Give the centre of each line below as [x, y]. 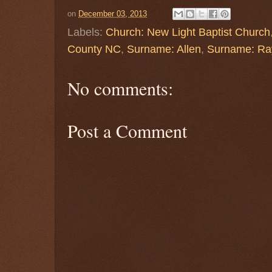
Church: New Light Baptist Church [188, 32]
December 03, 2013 [113, 13]
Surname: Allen [164, 49]
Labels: [87, 32]
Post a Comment [127, 131]
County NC [94, 49]
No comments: [120, 88]
